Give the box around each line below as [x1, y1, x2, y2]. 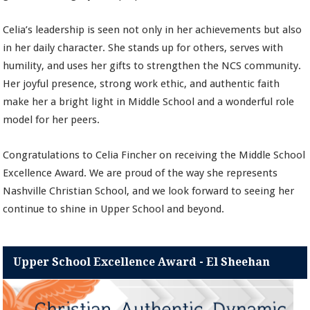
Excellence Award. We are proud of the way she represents [3, 167, 278, 180]
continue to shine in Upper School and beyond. [3, 203, 225, 216]
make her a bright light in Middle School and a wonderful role [3, 95, 295, 109]
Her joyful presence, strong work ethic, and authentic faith [3, 77, 280, 91]
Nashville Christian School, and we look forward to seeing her [3, 185, 295, 198]
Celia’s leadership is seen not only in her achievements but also [3, 24, 302, 37]
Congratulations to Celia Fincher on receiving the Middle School [3, 149, 306, 162]
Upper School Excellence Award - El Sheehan [13, 255, 271, 269]
